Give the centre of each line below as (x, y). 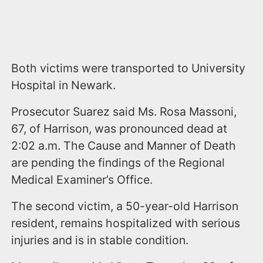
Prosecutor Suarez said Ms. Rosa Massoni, (124, 111)
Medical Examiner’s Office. (82, 179)
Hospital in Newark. (64, 85)
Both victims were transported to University (129, 68)
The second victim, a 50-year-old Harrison (125, 206)
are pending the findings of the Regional (118, 162)
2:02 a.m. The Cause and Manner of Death (124, 145)
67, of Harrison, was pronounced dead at (119, 128)
